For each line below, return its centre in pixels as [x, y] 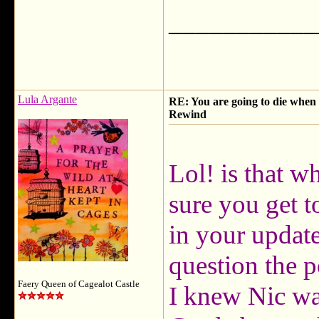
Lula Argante [47, 99]
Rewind [188, 114]
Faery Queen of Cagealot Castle [79, 284]
